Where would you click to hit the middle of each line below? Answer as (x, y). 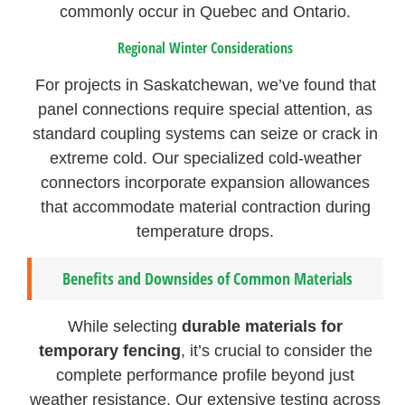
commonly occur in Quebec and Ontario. (206, 11)
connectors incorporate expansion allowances (206, 183)
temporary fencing (109, 350)
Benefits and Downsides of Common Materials (208, 278)
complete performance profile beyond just (206, 375)
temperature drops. (206, 232)
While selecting (125, 326)
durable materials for (263, 326)
